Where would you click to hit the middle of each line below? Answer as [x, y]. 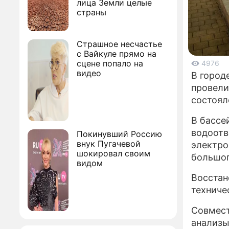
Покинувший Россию [119, 134]
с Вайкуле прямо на [117, 54]
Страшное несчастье [119, 44]
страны [91, 12]
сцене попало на [110, 63]
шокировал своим [113, 153]
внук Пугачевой [109, 144]
